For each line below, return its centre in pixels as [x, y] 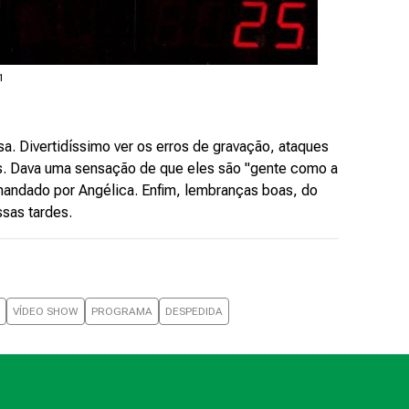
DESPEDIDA [194, 311]
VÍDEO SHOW [46, 311]
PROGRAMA [122, 311]
